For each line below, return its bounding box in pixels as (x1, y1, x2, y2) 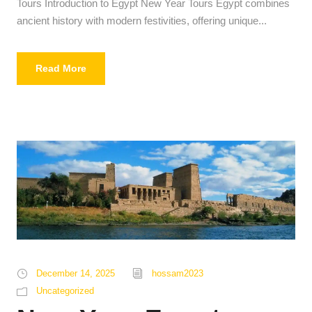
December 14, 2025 (36, 267, 115, 279)
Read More (36, 62, 86, 74)
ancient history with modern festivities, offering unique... (17, 14, 267, 26)
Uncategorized (36, 285, 94, 296)
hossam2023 (152, 267, 203, 279)
